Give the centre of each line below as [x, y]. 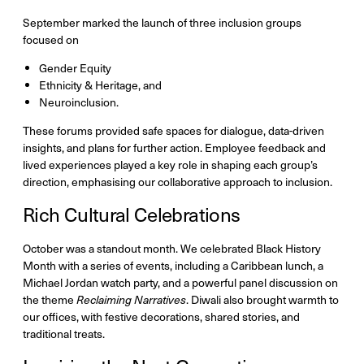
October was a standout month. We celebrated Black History [172, 249]
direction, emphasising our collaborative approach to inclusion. [178, 182]
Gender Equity [75, 68]
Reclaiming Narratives [131, 300]
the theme [50, 300]
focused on [51, 40]
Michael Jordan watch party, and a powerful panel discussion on [180, 283]
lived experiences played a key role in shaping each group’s [170, 165]
